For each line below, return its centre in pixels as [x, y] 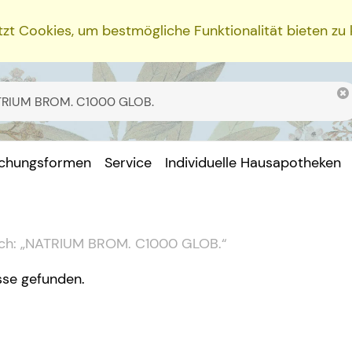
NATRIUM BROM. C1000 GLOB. [123, 243]
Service [128, 163]
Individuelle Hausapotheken [253, 163]
